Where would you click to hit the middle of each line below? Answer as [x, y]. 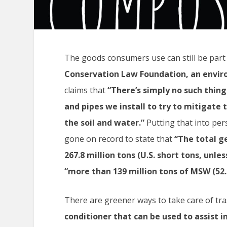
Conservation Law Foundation [125, 74]
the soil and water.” [105, 122]
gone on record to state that [120, 139]
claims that [86, 90]
